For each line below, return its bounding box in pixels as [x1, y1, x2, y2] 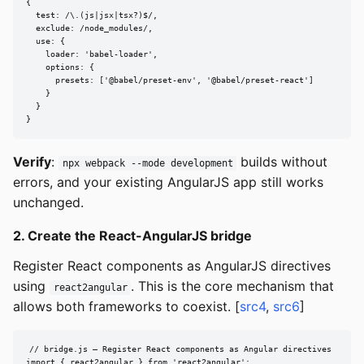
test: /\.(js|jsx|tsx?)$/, [26, 11, 158, 20]
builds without [236, 154, 328, 171]
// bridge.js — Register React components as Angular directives [28, 344, 331, 354]
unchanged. [13, 194, 84, 211]
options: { [26, 63, 94, 72]
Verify [13, 154, 51, 171]
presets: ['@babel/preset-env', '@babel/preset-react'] [26, 76, 314, 85]
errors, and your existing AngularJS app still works [13, 174, 323, 191]
